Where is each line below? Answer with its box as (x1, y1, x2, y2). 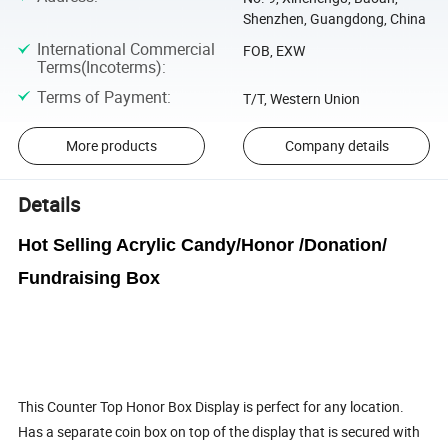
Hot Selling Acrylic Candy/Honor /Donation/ (18, 235, 388, 256)
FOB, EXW (242, 41, 305, 61)
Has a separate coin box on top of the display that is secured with (18, 422, 421, 442)
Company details (284, 136, 389, 156)
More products (65, 136, 157, 156)
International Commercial (36, 38, 215, 61)
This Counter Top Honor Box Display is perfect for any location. (18, 397, 405, 417)
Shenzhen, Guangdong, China (242, 8, 426, 28)
